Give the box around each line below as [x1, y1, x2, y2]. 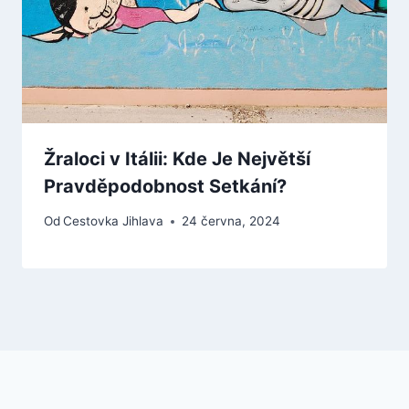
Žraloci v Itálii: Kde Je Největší [44, 147, 310, 170]
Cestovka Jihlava [63, 214, 164, 229]
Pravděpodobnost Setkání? [44, 174, 287, 197]
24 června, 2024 [182, 214, 281, 229]
